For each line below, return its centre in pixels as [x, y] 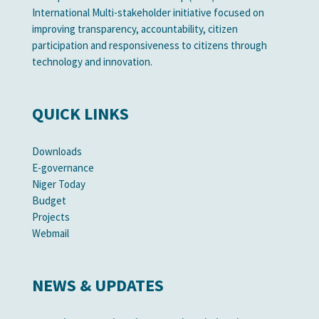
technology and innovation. [92, 62]
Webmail [50, 233]
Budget [49, 200]
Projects [51, 217]
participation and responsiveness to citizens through [149, 45]
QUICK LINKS [80, 114]
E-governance [63, 168]
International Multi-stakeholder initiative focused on [148, 12]
